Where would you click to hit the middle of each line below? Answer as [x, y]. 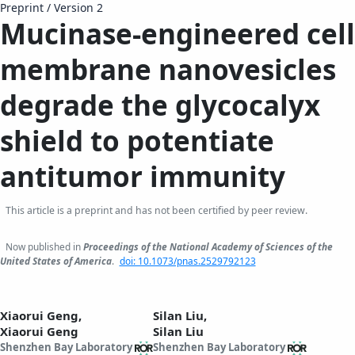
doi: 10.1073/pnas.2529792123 [187, 261]
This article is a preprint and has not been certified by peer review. [157, 210]
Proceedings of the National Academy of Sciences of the [208, 246]
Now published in [44, 246]
